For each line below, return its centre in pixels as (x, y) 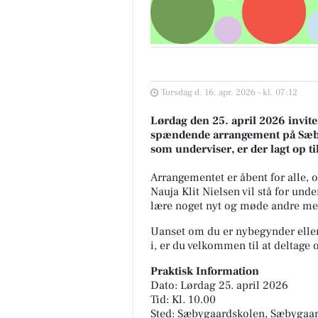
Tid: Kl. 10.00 (183, 300)
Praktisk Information (205, 272)
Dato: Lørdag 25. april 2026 (219, 286)
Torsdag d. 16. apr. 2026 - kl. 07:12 (229, 93)
